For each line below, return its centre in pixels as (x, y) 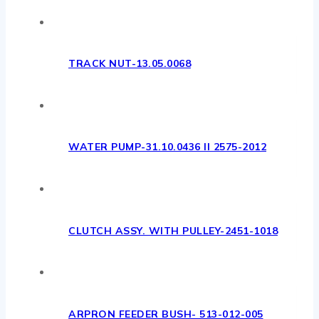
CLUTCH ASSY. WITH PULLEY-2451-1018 (173, 230)
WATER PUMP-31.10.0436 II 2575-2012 (167, 147)
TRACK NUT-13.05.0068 (130, 64)
